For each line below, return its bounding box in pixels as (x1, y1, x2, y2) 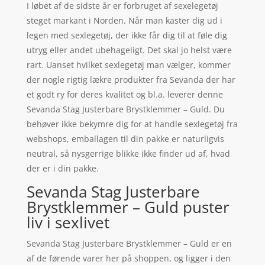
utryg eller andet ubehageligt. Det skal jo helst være (26, 44, 232, 56)
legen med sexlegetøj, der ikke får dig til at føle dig (26, 30, 227, 41)
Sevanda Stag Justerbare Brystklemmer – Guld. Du (26, 104, 225, 115)
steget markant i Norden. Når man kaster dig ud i (26, 15, 222, 27)
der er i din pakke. (26, 163, 99, 174)
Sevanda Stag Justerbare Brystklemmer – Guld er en (26, 238, 232, 250)
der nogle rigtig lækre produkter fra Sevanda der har (26, 74, 235, 86)
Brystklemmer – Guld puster (26, 196, 230, 218)
